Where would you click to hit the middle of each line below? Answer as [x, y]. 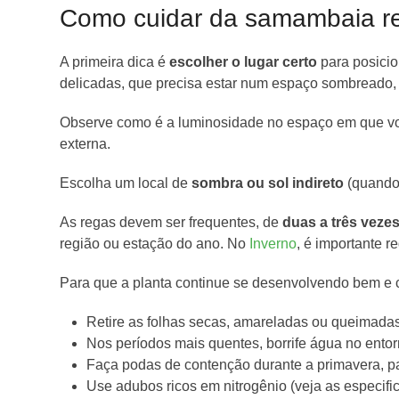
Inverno [273, 244]
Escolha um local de [126, 183]
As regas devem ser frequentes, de [170, 223]
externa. [85, 144]
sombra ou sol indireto [268, 183]
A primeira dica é [113, 62]
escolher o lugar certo [244, 62]
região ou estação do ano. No [155, 244]
